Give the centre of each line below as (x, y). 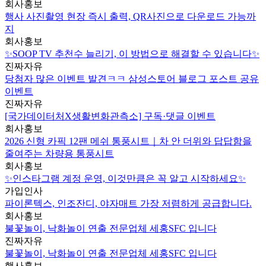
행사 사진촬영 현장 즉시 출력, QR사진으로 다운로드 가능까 (130, 17)
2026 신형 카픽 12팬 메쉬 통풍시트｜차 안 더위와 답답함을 (128, 141)
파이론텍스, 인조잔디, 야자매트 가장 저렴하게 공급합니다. (128, 204)
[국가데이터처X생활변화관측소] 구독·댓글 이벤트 (110, 116)
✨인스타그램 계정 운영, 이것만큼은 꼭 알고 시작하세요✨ (125, 179)
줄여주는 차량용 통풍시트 (59, 154)
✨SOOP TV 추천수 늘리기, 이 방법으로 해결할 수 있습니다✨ (132, 54)
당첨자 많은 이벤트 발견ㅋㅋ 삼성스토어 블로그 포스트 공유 (132, 79)
